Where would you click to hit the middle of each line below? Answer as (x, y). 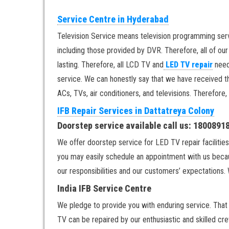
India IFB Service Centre (104, 188)
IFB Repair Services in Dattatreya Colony (136, 111)
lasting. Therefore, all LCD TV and (110, 65)
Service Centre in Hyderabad (113, 19)
